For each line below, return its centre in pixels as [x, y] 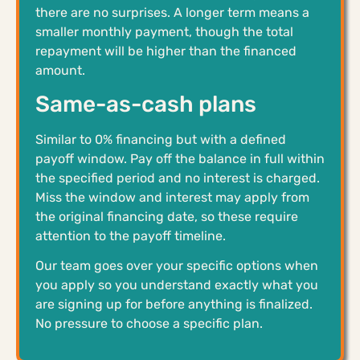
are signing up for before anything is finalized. [174, 304]
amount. [60, 70]
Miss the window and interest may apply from [172, 197]
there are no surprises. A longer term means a [172, 12]
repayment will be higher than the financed [166, 51]
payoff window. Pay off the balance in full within [180, 158]
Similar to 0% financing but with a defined [161, 139]
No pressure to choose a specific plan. [149, 323]
